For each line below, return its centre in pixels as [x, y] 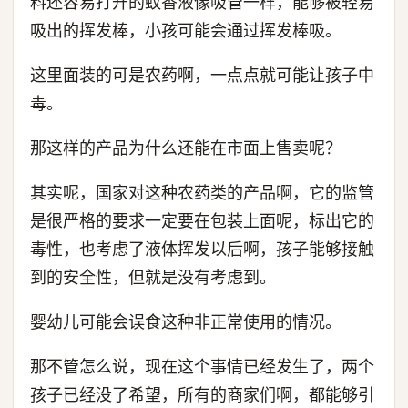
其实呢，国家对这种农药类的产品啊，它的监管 [202, 193]
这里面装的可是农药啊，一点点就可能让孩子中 [202, 75]
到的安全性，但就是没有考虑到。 [153, 277]
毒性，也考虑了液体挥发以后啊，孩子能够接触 [202, 249]
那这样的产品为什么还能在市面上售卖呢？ [186, 148]
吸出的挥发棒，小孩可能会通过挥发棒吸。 [186, 31]
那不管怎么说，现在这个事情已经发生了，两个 [202, 367]
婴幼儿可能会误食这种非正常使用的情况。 [186, 322]
